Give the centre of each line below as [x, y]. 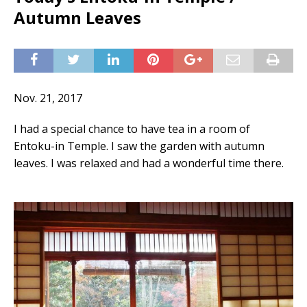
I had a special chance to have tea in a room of [132, 129]
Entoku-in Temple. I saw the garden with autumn [139, 146]
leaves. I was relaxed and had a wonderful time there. [149, 163]
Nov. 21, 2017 [48, 98]
